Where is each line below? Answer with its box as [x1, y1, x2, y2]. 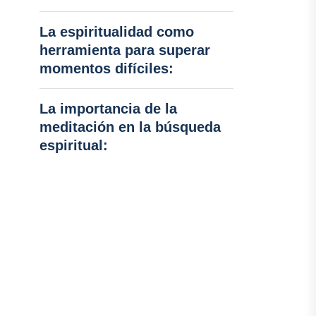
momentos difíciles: [39, 61, 174, 76]
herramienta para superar [39, 42, 210, 58]
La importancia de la [39, 101, 177, 116]
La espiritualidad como [39, 24, 194, 39]
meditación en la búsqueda [39, 119, 221, 135]
